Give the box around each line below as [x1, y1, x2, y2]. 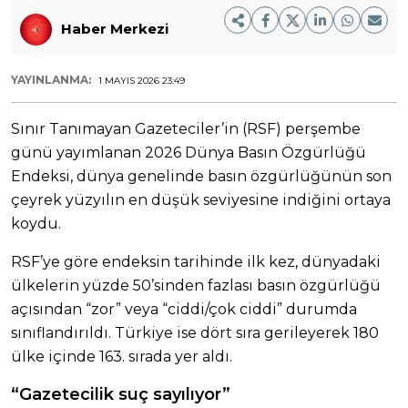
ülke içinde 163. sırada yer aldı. [11, 347, 232, 365]
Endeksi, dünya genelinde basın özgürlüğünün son [11, 167, 392, 185]
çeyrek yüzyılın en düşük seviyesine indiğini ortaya [11, 190, 391, 209]
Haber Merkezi [61, 20, 168, 38]
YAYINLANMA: [11, 72, 94, 87]
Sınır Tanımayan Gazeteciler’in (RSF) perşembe [11, 119, 361, 138]
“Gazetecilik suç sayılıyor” [11, 383, 230, 404]
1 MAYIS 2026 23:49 [98, 74, 185, 87]
